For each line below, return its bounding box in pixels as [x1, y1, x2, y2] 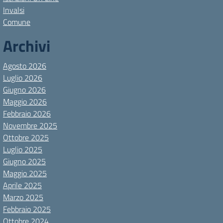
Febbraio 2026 [3, 108, 51, 119]
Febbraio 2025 [3, 203, 51, 215]
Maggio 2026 [3, 96, 47, 108]
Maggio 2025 [3, 167, 47, 179]
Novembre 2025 [3, 119, 57, 131]
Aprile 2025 [3, 179, 42, 191]
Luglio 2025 [3, 143, 42, 155]
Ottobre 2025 [3, 131, 49, 143]
